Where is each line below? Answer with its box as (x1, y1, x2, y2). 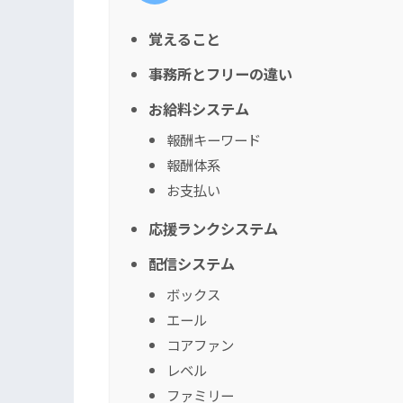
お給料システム (148, 97, 249, 120)
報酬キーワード (166, 129, 261, 149)
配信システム (148, 252, 235, 274)
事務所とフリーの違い (148, 62, 292, 85)
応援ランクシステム (148, 217, 278, 239)
